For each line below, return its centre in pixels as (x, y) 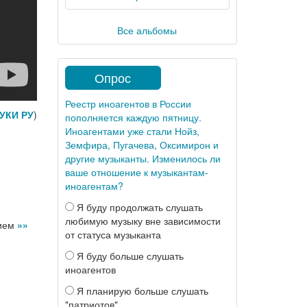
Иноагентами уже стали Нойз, (132, 131)
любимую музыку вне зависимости (143, 221)
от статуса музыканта (113, 234)
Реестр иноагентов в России (128, 103)
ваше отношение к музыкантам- (136, 172)
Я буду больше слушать (128, 256)
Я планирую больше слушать (141, 291)
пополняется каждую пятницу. (133, 117)
